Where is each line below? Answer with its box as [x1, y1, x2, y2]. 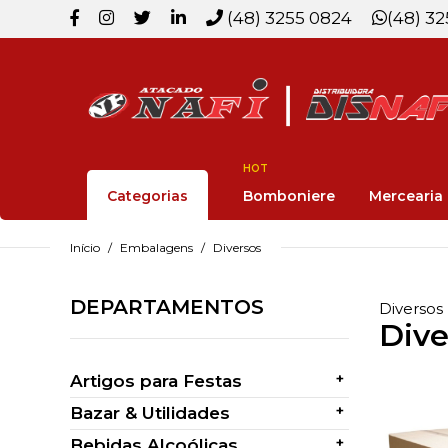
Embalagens [120, 240, 193, 255]
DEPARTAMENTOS [70, 295, 264, 319]
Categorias [107, 187, 189, 205]
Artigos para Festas [70, 371, 242, 391]
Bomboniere [242, 187, 335, 205]
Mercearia [368, 187, 443, 205]
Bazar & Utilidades [70, 403, 230, 423]
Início [70, 240, 100, 255]
